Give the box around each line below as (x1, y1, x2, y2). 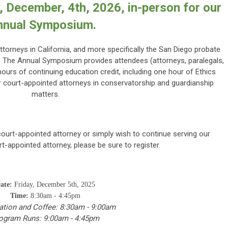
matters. (31, 90, 60, 99)
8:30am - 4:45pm (31, 192, 80, 200)
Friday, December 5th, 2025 (14, 181, 95, 189)
